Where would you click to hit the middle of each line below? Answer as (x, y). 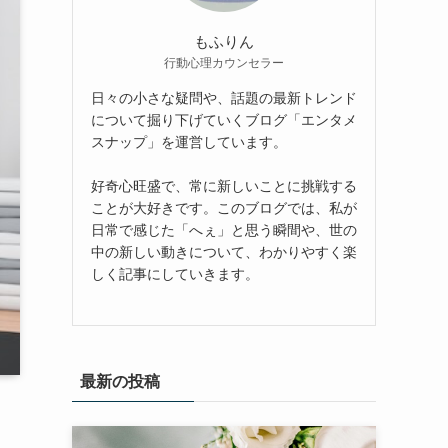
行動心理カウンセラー (224, 62)
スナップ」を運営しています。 (189, 141)
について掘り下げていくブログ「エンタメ (224, 119)
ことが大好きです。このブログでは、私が (224, 207)
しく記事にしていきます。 (175, 273)
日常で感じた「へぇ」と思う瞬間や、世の (224, 229)
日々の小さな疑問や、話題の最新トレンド (224, 97)
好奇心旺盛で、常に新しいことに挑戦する (224, 185)
